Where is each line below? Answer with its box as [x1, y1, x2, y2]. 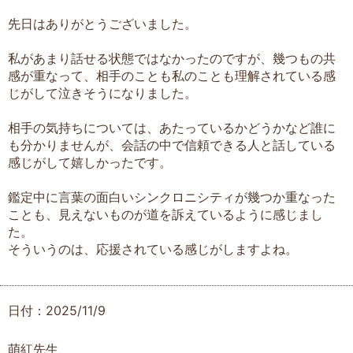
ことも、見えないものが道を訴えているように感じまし [8, 206, 323, 222]
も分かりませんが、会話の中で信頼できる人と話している [8, 136, 336, 153]
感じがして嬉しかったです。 [8, 154, 172, 170]
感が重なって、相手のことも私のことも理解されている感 [8, 67, 336, 84]
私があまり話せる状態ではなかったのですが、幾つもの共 [8, 50, 336, 66]
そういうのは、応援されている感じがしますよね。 [8, 240, 298, 257]
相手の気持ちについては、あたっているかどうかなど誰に [8, 119, 336, 136]
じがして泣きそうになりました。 [8, 84, 197, 101]
